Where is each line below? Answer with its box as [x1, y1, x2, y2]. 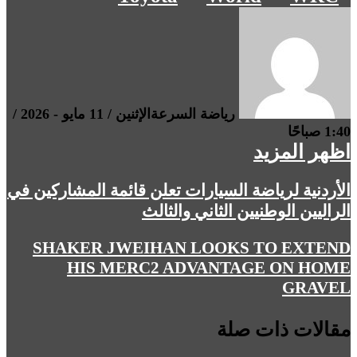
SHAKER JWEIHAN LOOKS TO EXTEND [33, 237, 351, 257]
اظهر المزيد [253, 140, 351, 163]
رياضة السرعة [151, 105, 235, 122]
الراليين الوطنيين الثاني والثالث [142, 201, 351, 221]
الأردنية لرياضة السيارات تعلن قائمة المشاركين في [7, 180, 351, 200]
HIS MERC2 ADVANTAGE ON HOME [67, 257, 351, 277]
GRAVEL [282, 277, 351, 297]
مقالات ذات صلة [217, 318, 351, 340]
